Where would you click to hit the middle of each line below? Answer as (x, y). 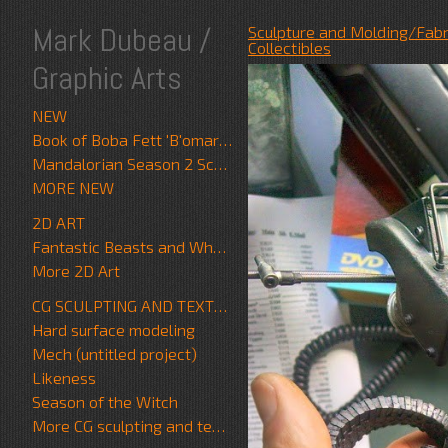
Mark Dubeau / (121, 39)
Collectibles (289, 47)
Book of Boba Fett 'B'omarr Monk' (225, 139)
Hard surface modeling (113, 330)
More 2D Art (76, 270)
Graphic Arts (107, 77)
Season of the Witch (105, 402)
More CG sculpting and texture (218, 426)
